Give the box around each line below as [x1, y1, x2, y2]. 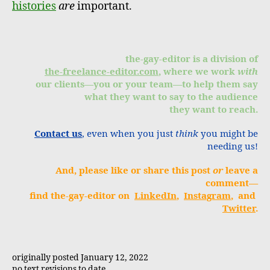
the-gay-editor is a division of [125, 53, 258, 65]
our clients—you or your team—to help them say [36, 78, 258, 90]
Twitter [222, 202, 256, 215]
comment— [206, 177, 258, 189]
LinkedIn [134, 190, 177, 202]
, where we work [159, 66, 237, 78]
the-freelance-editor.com [45, 66, 159, 78]
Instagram [184, 190, 231, 202]
